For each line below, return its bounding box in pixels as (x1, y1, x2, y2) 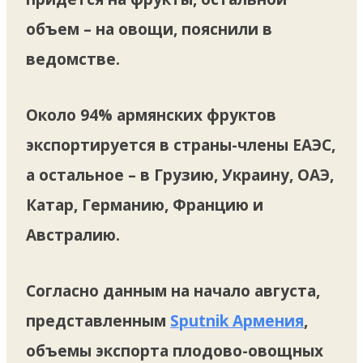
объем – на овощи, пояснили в (26, 18, 272, 40)
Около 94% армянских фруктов (26, 104, 276, 126)
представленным (26, 310, 170, 331)
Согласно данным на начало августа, (26, 280, 320, 301)
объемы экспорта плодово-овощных (26, 340, 323, 361)
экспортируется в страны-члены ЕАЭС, (26, 134, 335, 156)
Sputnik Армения (170, 310, 304, 331)
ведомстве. (26, 48, 120, 70)
